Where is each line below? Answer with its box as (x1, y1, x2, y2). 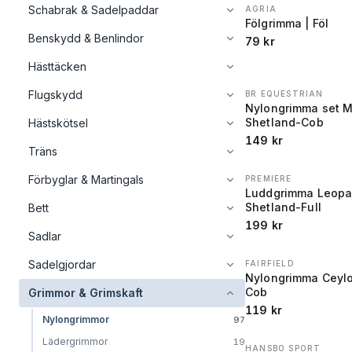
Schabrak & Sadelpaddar (28, 3, 159, 16)
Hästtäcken (28, 60, 86, 73)
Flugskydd (28, 88, 82, 101)
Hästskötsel (28, 116, 88, 130)
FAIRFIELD (245, 258, 295, 268)
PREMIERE (245, 174, 292, 183)
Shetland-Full (245, 200, 321, 214)
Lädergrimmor (42, 335, 108, 347)
